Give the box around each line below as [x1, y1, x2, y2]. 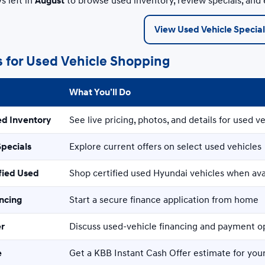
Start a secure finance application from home [69, 193, 258, 206]
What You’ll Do [69, 86, 131, 98]
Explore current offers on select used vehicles [69, 140, 261, 153]
